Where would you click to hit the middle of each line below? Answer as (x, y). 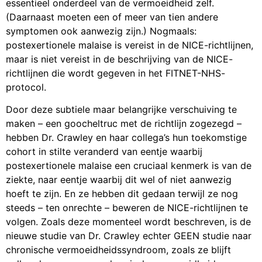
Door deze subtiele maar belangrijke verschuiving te (121, 110)
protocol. (26, 87)
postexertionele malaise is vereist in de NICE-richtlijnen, (130, 45)
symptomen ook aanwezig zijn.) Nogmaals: (101, 31)
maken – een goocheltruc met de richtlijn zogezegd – (124, 124)
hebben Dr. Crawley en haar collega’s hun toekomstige (126, 138)
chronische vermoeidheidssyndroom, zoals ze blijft (118, 250)
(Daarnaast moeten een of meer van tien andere (112, 17)
